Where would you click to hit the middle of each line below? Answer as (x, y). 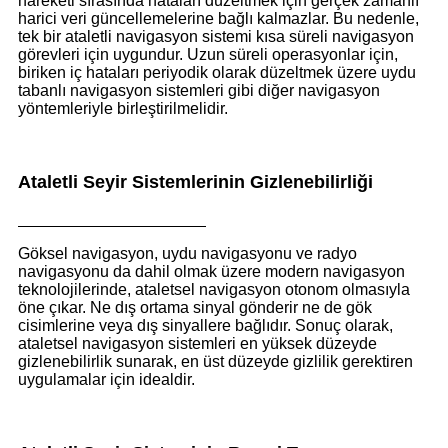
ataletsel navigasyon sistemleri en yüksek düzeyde (197, 344)
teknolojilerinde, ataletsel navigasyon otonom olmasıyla (214, 290)
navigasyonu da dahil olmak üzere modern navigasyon (211, 272)
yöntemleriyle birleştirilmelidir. (123, 108)
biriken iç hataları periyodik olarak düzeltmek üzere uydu (217, 72)
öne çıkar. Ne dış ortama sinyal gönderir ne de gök (195, 308)
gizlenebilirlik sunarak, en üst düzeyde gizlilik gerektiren (215, 362)
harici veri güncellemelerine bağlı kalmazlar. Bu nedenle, (218, 18)
